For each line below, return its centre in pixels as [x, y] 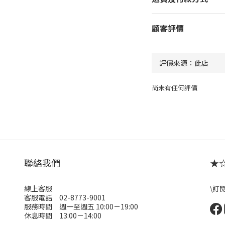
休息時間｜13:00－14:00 [63, 215]
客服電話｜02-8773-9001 [65, 197]
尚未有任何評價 [174, 88]
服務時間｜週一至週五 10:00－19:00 [81, 206]
